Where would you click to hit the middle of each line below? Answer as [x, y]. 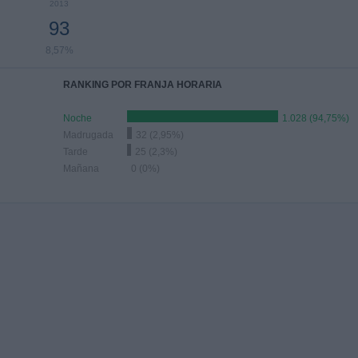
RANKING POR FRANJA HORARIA [143, 85]
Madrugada [88, 135]
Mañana [81, 169]
